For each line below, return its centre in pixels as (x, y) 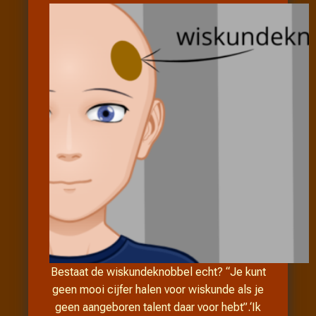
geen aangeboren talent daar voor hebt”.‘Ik (158, 307)
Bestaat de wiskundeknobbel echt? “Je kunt (158, 272)
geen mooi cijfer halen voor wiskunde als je (158, 289)
